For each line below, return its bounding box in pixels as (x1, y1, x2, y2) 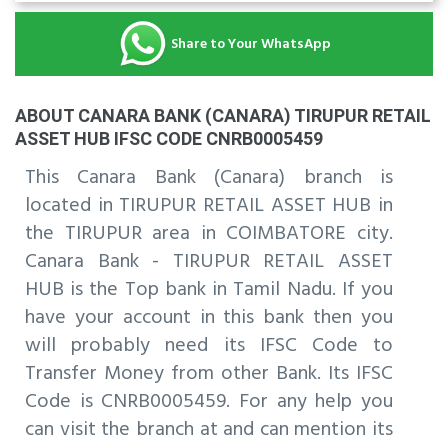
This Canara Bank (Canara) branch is (25, 162, 393, 195)
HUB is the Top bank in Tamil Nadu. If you (25, 274, 393, 307)
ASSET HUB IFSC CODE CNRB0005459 (15, 128, 323, 150)
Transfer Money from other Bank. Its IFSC (25, 358, 393, 391)
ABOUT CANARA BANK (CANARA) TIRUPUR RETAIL (15, 105, 431, 127)
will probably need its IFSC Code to (25, 330, 393, 363)
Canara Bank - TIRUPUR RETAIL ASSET (25, 246, 393, 279)
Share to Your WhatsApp (167, 32, 331, 56)
